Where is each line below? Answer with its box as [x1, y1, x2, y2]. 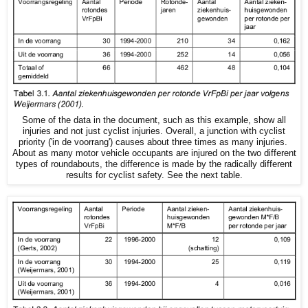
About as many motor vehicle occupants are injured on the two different [12, 148, 296, 158]
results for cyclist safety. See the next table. [65, 170, 243, 180]
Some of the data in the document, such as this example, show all [22, 115, 286, 125]
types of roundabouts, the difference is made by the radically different [16, 159, 292, 169]
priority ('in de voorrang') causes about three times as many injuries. [18, 137, 290, 147]
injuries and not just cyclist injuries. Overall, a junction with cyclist [23, 126, 285, 136]
